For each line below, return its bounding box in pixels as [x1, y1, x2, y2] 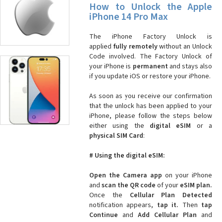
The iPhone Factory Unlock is [89, 32, 212, 42]
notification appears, [89, 200, 154, 210]
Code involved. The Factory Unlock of [89, 52, 212, 61]
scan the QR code [100, 180, 157, 190]
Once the [89, 190, 122, 200]
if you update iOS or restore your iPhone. [89, 71, 211, 81]
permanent [132, 61, 168, 71]
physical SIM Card [89, 131, 143, 141]
